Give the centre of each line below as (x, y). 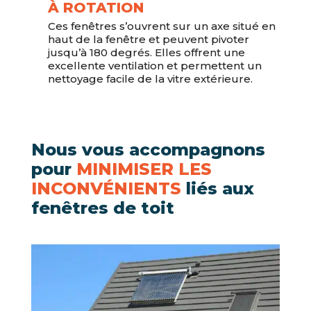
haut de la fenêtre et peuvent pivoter (148, 40)
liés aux (217, 189)
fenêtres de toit (102, 208)
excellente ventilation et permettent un (154, 66)
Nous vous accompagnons (148, 150)
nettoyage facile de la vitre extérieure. (150, 79)
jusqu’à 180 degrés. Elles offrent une (146, 53)
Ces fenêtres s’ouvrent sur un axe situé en (161, 26)
